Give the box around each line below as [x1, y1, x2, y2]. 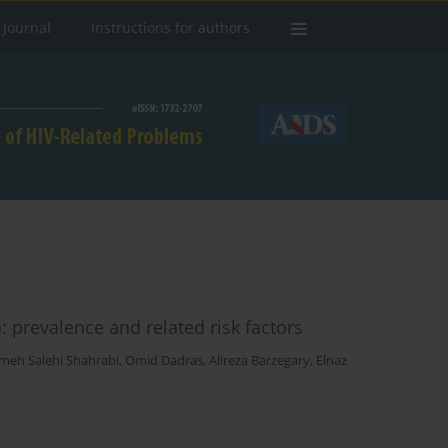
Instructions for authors [91, 18, 250, 37]
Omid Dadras [125, 352, 203, 370]
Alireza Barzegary [209, 352, 310, 370]
